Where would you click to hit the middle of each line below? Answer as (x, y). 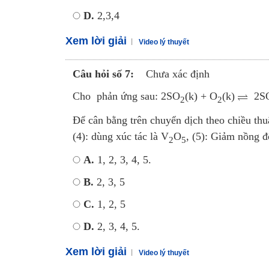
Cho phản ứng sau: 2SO (126, 96)
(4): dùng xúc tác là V (120, 136)
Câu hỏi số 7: (103, 74)
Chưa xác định (177, 74)
